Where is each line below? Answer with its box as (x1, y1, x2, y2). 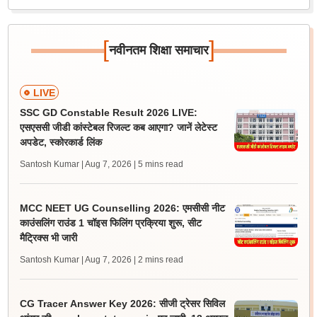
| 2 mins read (133, 255, 183, 265)
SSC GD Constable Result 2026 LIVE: (19, 107, 197, 118)
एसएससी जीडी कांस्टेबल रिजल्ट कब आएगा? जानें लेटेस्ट (19, 122, 217, 133)
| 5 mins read (133, 159, 183, 169)
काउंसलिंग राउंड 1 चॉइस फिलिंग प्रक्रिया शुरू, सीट (19, 217, 202, 229)
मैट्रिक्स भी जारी (19, 232, 77, 243)
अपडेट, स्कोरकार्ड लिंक (19, 137, 102, 148)
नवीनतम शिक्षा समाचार (108, 43, 209, 57)
